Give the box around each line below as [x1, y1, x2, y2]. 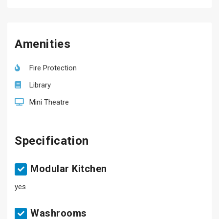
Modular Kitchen [30, 163, 107, 175]
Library [29, 81, 51, 89]
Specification [15, 134, 89, 148]
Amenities [15, 37, 71, 51]
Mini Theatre [29, 98, 69, 107]
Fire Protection [29, 64, 77, 72]
